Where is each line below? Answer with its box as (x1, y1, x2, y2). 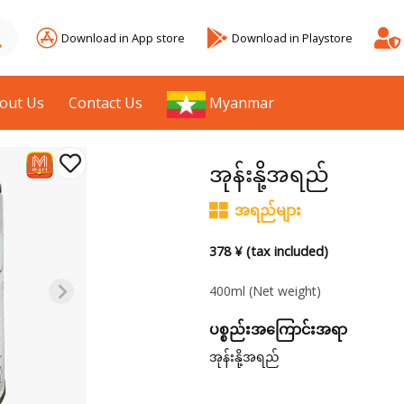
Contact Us (69, 93, 143, 113)
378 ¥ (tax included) (208, 243, 328, 261)
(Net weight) (248, 282, 321, 300)
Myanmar (209, 93, 275, 113)
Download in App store (61, 29, 185, 46)
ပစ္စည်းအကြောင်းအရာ (208, 319, 347, 340)
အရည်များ (234, 200, 301, 221)
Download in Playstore (232, 29, 353, 46)
